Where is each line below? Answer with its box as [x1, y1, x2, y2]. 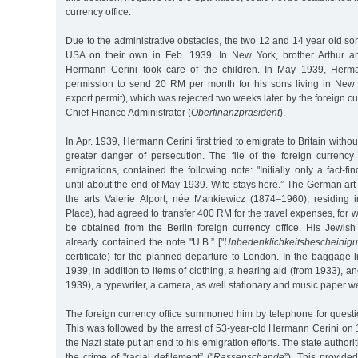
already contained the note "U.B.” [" [66, 236, 224, 248]
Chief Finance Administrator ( [66, 106, 191, 118]
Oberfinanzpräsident [191, 106, 280, 118]
